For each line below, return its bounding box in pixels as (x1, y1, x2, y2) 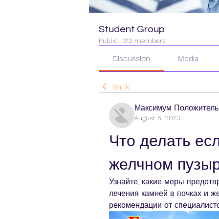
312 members (123, 37, 166, 44)
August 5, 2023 (134, 114, 180, 122)
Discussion (112, 54, 151, 63)
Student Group (99, 24, 165, 34)
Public (99, 37, 117, 44)
